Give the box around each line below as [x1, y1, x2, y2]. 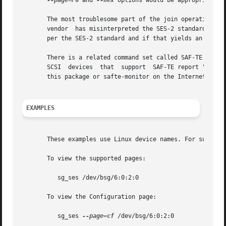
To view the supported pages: [22, 155, 146, 162]
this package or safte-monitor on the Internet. [22, 73, 210, 81]
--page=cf [82, 212, 115, 220]
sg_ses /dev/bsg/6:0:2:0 [22, 174, 51, 182]
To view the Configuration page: [22, 193, 157, 201]
